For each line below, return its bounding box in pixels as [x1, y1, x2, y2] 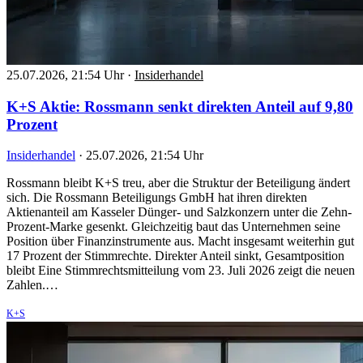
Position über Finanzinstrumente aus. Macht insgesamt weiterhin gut [6, 234, 354, 249]
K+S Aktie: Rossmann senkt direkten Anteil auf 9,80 [6, 97, 353, 115]
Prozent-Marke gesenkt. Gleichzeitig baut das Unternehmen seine [6, 220, 340, 234]
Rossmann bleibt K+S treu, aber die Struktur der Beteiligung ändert [6, 176, 350, 190]
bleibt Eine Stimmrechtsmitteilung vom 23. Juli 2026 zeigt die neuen [6, 263, 355, 278]
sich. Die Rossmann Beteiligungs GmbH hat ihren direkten [6, 190, 307, 205]
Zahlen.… [6, 278, 58, 293]
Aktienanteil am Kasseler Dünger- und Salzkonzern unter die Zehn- [6, 205, 352, 220]
